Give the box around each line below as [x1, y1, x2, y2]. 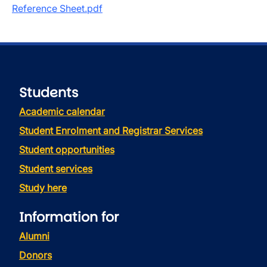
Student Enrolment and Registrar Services [19, 125, 203, 136]
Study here [19, 182, 67, 194]
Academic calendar [19, 105, 105, 117]
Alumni [19, 230, 49, 242]
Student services [19, 163, 92, 175]
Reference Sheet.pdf [12, 2, 103, 14]
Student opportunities [19, 144, 114, 156]
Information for [19, 208, 119, 226]
